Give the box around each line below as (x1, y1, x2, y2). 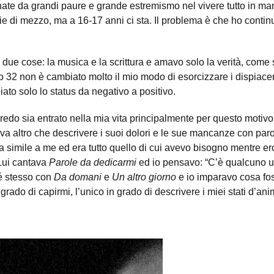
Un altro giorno (112, 172, 176, 183)
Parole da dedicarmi (49, 157, 139, 168)
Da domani (54, 172, 102, 183)
